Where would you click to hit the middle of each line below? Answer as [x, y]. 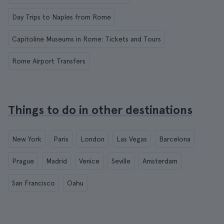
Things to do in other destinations [100, 110]
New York [27, 139]
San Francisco [33, 183]
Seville [121, 161]
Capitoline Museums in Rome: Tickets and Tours [86, 39]
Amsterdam [160, 161]
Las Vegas [132, 139]
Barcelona [175, 139]
